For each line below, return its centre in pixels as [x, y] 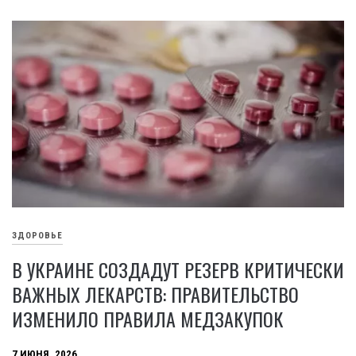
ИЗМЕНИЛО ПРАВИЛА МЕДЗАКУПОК [148, 318]
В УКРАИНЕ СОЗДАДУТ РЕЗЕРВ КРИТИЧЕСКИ [178, 269]
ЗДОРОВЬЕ [37, 236]
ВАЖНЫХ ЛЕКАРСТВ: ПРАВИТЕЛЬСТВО [155, 294]
